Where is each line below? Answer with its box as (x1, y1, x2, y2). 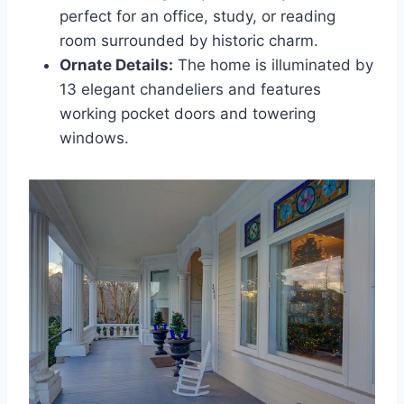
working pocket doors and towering (60, 104, 316, 123)
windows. (60, 128, 129, 147)
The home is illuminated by (173, 55, 373, 74)
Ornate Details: (60, 55, 173, 74)
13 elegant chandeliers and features (60, 79, 321, 98)
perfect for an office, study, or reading (60, 6, 335, 25)
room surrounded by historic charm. (60, 31, 318, 50)
